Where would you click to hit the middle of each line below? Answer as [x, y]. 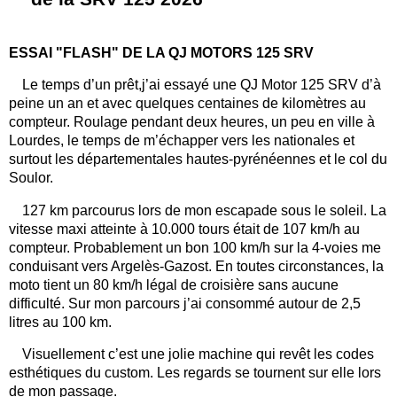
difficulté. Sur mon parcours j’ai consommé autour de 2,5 [185, 303]
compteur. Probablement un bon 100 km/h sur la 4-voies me [195, 247]
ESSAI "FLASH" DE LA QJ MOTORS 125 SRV [161, 53]
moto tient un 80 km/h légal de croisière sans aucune [174, 284]
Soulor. [31, 178]
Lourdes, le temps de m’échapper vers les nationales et [182, 141]
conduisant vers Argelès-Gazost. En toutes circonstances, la [196, 266]
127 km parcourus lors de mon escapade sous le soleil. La [204, 210]
